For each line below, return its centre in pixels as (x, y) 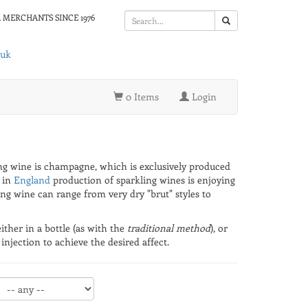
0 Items (141, 97)
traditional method (169, 228)
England (32, 180)
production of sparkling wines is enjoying (143, 180)
